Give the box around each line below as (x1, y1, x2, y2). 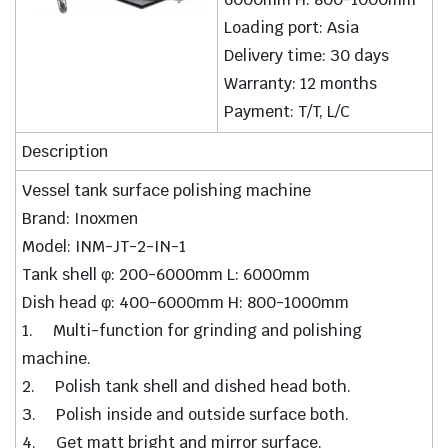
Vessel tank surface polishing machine (22, 180, 312, 202)
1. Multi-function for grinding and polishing (22, 320, 363, 342)
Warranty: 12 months (224, 73, 378, 95)
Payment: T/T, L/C (224, 101, 351, 123)
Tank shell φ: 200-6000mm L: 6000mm (22, 264, 311, 286)
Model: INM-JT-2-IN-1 (22, 236, 187, 258)
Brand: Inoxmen (22, 208, 139, 230)
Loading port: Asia (224, 17, 360, 39)
